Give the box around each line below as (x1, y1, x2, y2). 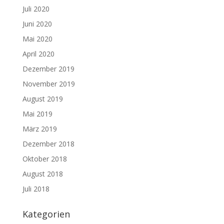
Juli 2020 (22, 4, 49, 14)
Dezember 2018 (22, 139, 74, 149)
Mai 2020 (22, 34, 52, 44)
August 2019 (22, 94, 63, 104)
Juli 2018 (22, 184, 49, 194)
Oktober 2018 (22, 154, 67, 164)
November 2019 (22, 79, 75, 89)
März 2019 (22, 124, 57, 134)
